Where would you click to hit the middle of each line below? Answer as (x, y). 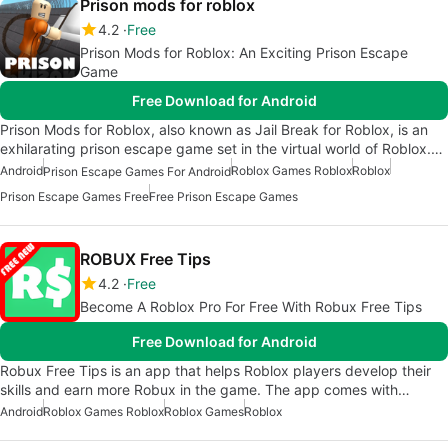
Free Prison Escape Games (223, 197)
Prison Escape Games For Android (137, 172)
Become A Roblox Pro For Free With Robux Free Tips (251, 307)
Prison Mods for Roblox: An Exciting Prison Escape (244, 52)
